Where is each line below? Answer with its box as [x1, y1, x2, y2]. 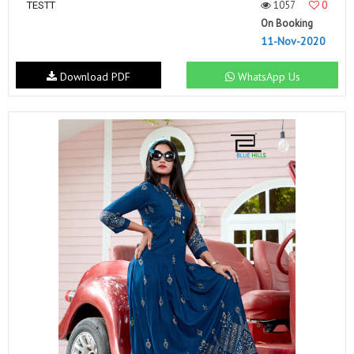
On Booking [261, 17, 313, 30]
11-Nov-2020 [261, 34, 326, 48]
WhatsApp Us [234, 69, 300, 84]
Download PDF [56, 69, 130, 84]
